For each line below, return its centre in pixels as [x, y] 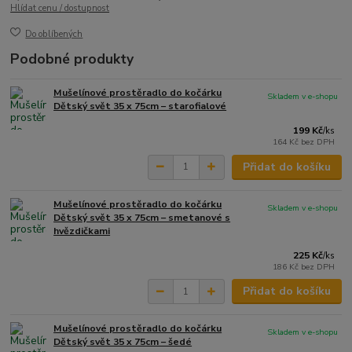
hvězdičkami [82, 231]
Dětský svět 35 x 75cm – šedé [123, 342]
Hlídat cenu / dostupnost [60, 9]
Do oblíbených [54, 34]
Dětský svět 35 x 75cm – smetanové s [142, 217]
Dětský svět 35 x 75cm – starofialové [140, 106]
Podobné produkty [72, 59]
